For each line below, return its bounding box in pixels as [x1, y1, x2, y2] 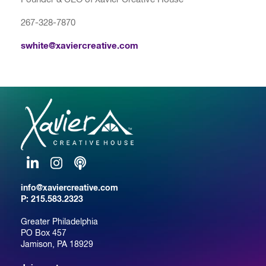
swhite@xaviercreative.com [21, 40, 138, 51]
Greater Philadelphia [21, 216, 98, 226]
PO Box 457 [21, 227, 66, 237]
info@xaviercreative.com [21, 182, 118, 192]
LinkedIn [26, 169, 58, 179]
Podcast [74, 169, 104, 179]
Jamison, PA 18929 [21, 239, 93, 249]
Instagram [50, 169, 88, 179]
